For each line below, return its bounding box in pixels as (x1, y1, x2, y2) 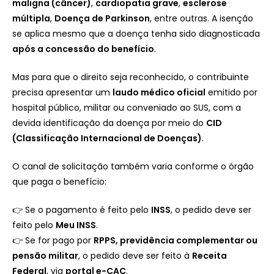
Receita (192, 249, 227, 262)
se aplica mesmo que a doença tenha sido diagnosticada (12, 27, 260, 40)
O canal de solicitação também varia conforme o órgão (12, 160, 254, 172)
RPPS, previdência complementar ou (94, 234, 257, 246)
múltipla (12, 12, 50, 24)
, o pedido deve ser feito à (78, 249, 192, 262)
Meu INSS (56, 218, 96, 231)
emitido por (206, 86, 257, 98)
